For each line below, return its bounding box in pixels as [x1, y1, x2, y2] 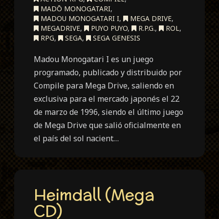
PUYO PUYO [89, 23, 128, 33]
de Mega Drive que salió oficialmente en [34, 119, 181, 131]
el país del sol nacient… [34, 132, 119, 144]
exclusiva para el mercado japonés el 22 [34, 93, 180, 104]
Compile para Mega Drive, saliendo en [34, 80, 175, 91]
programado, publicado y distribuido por [34, 66, 182, 78]
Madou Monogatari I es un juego [34, 53, 154, 65]
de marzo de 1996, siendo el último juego [34, 106, 184, 117]
